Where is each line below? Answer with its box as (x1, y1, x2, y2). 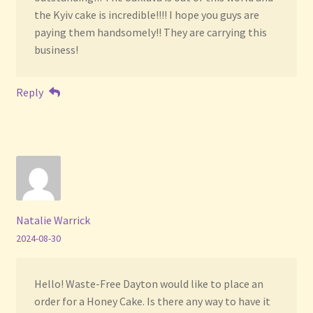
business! (34, 43, 78, 57)
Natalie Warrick (15, 212, 90, 227)
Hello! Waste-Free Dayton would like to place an (34, 277, 263, 291)
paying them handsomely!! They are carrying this (34, 25, 267, 40)
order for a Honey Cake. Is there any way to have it (34, 294, 270, 309)
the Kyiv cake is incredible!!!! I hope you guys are (34, 8, 259, 22)
